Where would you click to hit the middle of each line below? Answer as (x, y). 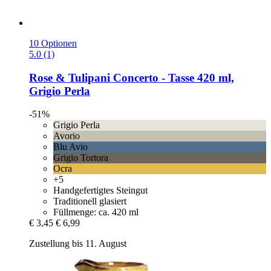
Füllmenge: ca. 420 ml (96, 212)
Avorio (67, 136)
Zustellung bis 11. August (78, 244)
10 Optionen (53, 44)
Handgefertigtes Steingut (100, 191)
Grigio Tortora (81, 158)
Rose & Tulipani (70, 77)
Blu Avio (70, 147)
